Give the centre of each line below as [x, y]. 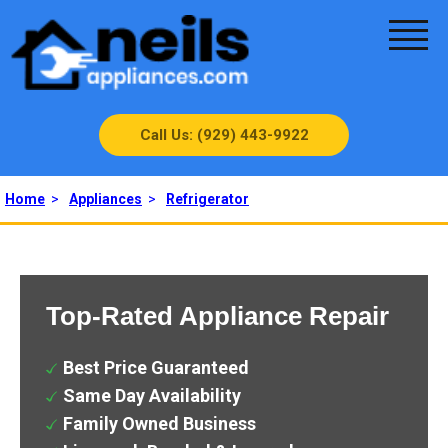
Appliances [105, 198]
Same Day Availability [152, 395]
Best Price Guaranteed [156, 367]
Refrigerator [207, 198]
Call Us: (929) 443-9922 [224, 134]
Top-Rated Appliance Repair [217, 315]
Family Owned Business [159, 423]
